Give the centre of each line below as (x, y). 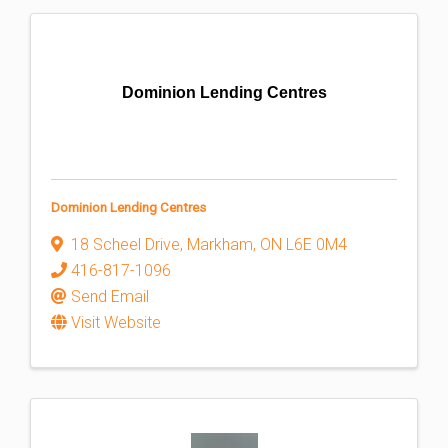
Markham (220, 244)
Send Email (110, 296)
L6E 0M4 (316, 244)
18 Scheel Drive (125, 244)
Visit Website (116, 322)
